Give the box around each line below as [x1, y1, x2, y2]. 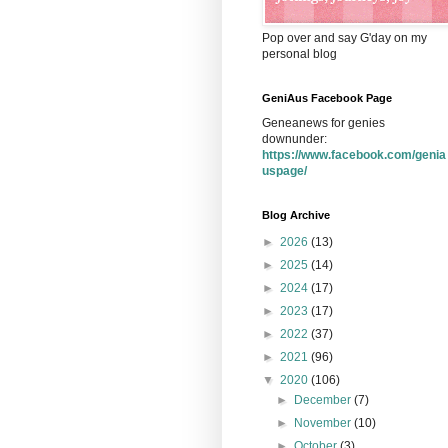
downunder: [262, 131, 327, 146]
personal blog [262, 46, 337, 61]
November [294, 415, 355, 430]
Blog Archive [262, 208, 330, 221]
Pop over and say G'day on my [262, 30, 427, 45]
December [294, 392, 355, 407]
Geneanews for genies [262, 115, 385, 130]
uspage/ [262, 163, 307, 178]
